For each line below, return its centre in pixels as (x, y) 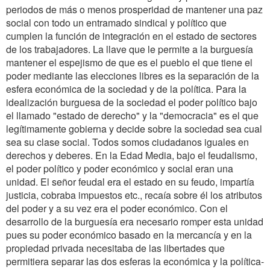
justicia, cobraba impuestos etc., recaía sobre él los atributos (134, 195)
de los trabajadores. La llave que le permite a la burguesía (130, 49)
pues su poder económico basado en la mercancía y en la (129, 235)
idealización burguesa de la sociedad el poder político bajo (132, 102)
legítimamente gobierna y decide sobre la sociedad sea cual (134, 129)
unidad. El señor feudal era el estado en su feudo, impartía (130, 182)
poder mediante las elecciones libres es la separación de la (133, 76)
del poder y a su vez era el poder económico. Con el (117, 208)
